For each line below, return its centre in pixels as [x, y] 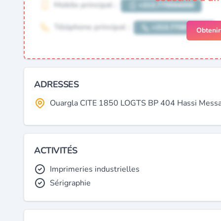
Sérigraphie [70, 183]
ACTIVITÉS [56, 150]
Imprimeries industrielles [95, 169]
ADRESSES [56, 84]
